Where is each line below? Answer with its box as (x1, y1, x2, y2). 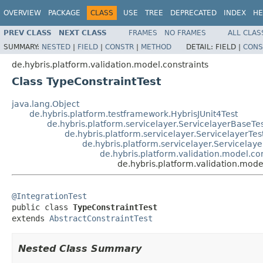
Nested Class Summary (18, 242, 141, 254)
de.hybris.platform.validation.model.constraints (12, 59, 208, 69)
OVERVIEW (4, 9, 41, 17)
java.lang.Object (12, 99, 79, 109)
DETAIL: (186, 42, 215, 51)
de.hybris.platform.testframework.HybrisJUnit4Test (29, 109, 238, 119)
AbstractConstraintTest (49, 213, 153, 223)
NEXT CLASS (59, 28, 107, 37)
